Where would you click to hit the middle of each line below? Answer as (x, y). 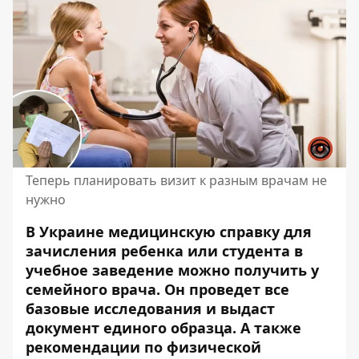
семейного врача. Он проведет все (157, 289)
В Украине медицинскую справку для (169, 232)
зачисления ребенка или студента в (164, 251)
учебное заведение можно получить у (172, 270)
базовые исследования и (123, 309)
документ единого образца (129, 328)
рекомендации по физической (143, 347)
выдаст (248, 309)
